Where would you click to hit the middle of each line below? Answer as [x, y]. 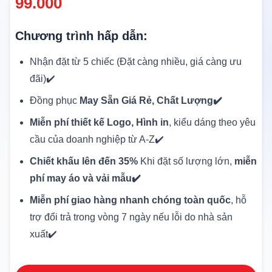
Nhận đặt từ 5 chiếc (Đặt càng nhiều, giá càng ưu [136, 61]
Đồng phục [55, 100]
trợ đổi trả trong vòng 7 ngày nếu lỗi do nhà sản [131, 217]
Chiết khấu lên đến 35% [84, 161]
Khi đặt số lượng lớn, [186, 161]
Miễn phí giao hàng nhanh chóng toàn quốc [130, 200]
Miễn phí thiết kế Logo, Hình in [99, 122]
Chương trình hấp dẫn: [81, 36]
